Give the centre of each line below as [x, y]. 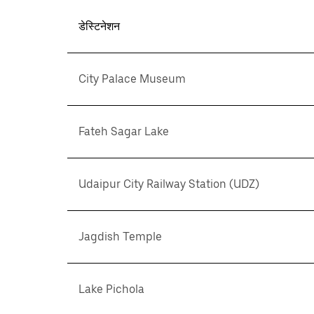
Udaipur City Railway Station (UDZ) [169, 184]
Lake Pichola [111, 289]
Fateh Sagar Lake [124, 131]
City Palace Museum [132, 78]
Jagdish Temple [120, 236]
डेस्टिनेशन [99, 26]
